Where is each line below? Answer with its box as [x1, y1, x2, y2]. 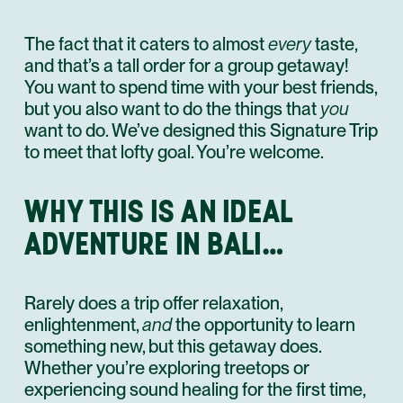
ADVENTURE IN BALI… [24, 224, 284, 263]
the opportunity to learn [172, 314, 355, 336]
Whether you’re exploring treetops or [24, 357, 309, 379]
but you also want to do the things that [24, 98, 320, 120]
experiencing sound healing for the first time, [24, 379, 365, 400]
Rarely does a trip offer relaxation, [24, 292, 282, 314]
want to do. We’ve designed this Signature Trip [24, 120, 378, 141]
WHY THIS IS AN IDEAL [24, 192, 294, 230]
